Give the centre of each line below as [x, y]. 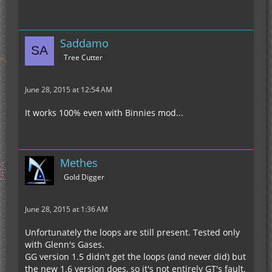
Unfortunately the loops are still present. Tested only [132, 233]
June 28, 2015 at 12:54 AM [69, 90]
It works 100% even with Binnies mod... [104, 113]
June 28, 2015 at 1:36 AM [66, 209]
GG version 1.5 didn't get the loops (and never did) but [135, 257]
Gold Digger [84, 177]
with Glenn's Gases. [65, 245]
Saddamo [84, 43]
